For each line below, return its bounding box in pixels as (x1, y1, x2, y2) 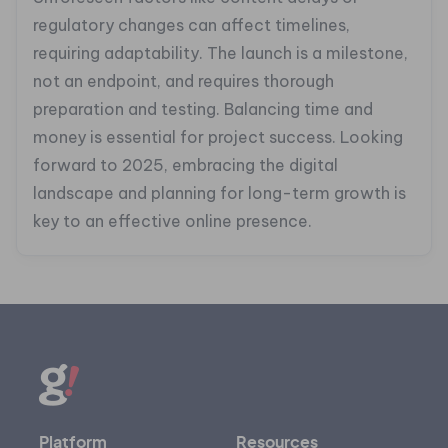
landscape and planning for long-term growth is (33, 183, 406, 204)
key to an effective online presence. (33, 211, 312, 232)
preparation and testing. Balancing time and (33, 99, 373, 120)
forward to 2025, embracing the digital (33, 155, 338, 176)
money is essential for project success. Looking (33, 127, 403, 148)
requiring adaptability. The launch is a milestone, (33, 43, 408, 64)
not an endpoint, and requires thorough (33, 71, 334, 92)
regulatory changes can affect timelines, (33, 15, 350, 36)
